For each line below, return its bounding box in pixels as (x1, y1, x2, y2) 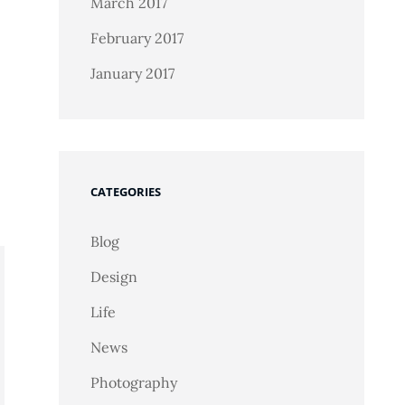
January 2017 (89, 64, 174, 82)
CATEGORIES (89, 184, 161, 200)
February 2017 (89, 29, 184, 47)
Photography (89, 373, 177, 391)
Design (89, 268, 137, 286)
